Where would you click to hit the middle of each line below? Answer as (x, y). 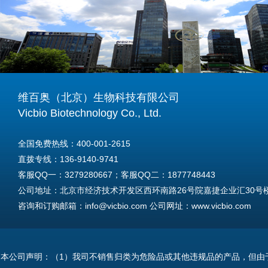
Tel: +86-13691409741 (61, 252)
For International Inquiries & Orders (85, 237)
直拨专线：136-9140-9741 (68, 159)
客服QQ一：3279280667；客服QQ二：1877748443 (117, 175)
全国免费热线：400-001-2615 (74, 144)
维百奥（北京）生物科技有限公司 (99, 98)
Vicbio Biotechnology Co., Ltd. (90, 113)
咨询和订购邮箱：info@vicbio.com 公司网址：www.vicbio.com (135, 206)
